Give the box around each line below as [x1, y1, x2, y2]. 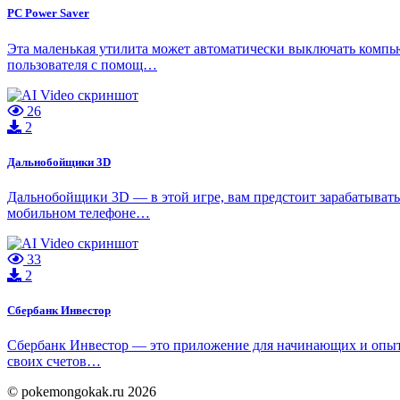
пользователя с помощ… [7, 56, 157, 72]
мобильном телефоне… [7, 205, 150, 221]
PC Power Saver [7, 6, 89, 21]
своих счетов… [7, 354, 101, 370]
